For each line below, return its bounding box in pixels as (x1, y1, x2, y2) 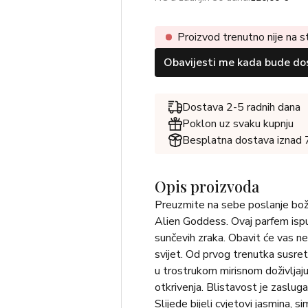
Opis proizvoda (154, 176, 259, 197)
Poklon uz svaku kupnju (181, 116, 294, 131)
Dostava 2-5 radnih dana (181, 100, 300, 115)
